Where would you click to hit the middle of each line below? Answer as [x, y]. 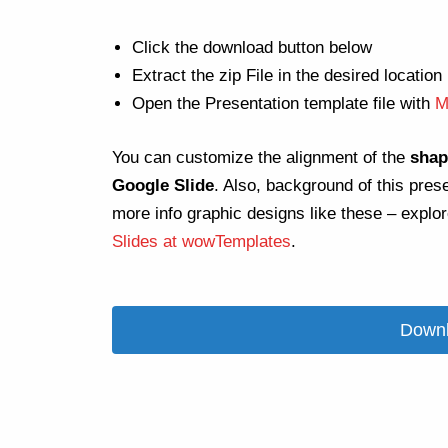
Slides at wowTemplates [201, 241]
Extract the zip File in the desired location [287, 76]
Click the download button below [252, 48]
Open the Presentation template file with [283, 104]
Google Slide [163, 185]
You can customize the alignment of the [261, 157]
